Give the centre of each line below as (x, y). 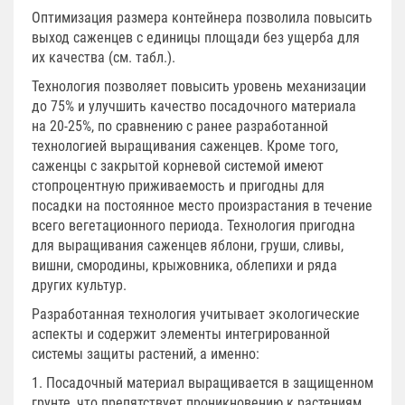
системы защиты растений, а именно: (146, 353)
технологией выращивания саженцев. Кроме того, (185, 146)
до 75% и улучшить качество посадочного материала (194, 106)
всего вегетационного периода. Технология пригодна (193, 225)
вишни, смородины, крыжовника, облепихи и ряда (184, 265)
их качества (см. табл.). (104, 57)
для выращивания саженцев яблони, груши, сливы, (188, 245)
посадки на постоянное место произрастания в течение (202, 205)
